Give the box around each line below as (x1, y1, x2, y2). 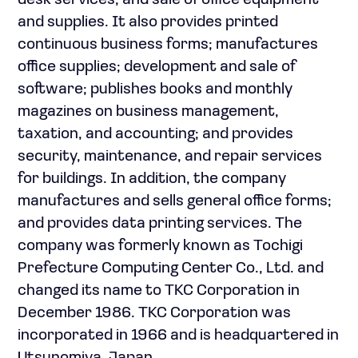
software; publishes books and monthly (18, 82, 292, 97)
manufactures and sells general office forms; (18, 193, 332, 209)
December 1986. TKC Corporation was (18, 305, 291, 321)
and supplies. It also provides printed (18, 14, 278, 30)
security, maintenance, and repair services (18, 149, 322, 165)
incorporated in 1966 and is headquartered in (18, 328, 339, 344)
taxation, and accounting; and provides (18, 126, 293, 142)
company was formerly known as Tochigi (18, 238, 303, 254)
